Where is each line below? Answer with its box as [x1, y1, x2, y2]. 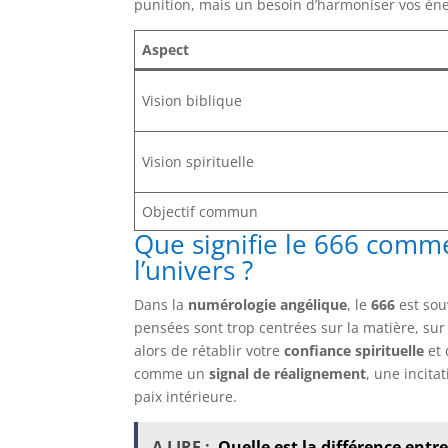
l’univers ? [134, 251, 254, 288]
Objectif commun [142, 201, 259, 221]
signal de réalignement [209, 363, 367, 383]
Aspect [142, 39, 190, 59]
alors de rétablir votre [134, 340, 285, 360]
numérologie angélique [188, 294, 348, 314]
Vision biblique [142, 90, 243, 110]
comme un [134, 363, 210, 383]
